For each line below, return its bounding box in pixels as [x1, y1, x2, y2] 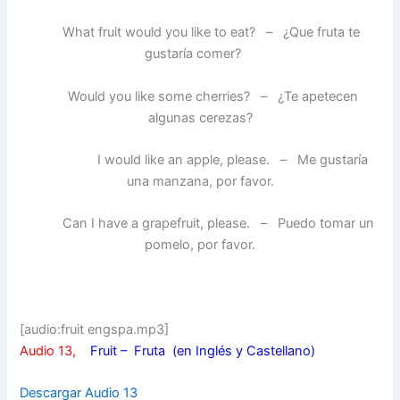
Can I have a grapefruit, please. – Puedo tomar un [26, 215, 374, 232]
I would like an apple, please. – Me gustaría [32, 151, 368, 168]
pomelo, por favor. [145, 237, 255, 254]
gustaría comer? [145, 46, 255, 62]
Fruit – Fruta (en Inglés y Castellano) [90, 342, 316, 359]
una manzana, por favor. [126, 172, 274, 189]
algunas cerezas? [147, 109, 253, 126]
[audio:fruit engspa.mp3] [20, 321, 170, 337]
